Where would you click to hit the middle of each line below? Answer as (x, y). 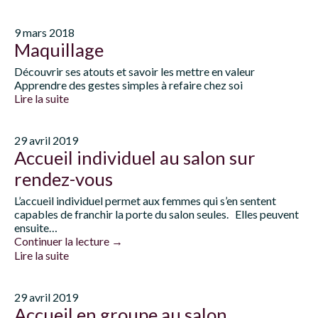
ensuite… (36, 227)
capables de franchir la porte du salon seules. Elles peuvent (157, 214)
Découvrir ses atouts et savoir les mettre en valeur (135, 71)
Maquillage (59, 50)
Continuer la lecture (63, 241)
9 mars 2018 (44, 32)
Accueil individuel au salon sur (135, 158)
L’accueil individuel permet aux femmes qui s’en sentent (145, 201)
